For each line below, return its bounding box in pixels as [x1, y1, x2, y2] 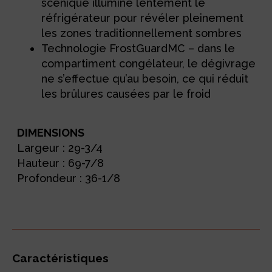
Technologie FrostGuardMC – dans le [41, 41, 236, 55]
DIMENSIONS [17, 126, 85, 140]
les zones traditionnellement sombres [41, 26, 242, 39]
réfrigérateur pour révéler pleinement [41, 11, 244, 24]
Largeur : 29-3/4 [17, 141, 103, 155]
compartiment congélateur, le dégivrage [41, 56, 256, 70]
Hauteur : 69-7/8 [17, 157, 104, 170]
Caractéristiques [12, 251, 109, 265]
